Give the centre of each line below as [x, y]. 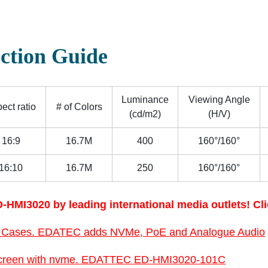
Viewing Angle [219, 100]
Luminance [145, 100]
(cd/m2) [145, 114]
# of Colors [79, 107]
